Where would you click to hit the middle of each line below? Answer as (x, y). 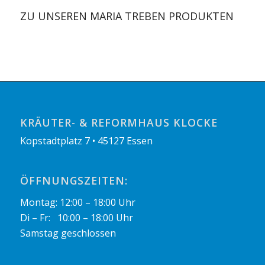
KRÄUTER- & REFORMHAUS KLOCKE (119, 123)
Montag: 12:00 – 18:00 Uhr (77, 202)
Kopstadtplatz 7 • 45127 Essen (86, 141)
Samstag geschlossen (68, 233)
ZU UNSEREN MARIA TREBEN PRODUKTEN (127, 16)
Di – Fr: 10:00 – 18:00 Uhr (76, 217)
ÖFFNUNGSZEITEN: (74, 181)
